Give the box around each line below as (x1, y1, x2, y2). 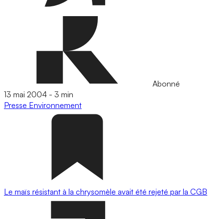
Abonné (151, 79, 180, 88)
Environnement (29, 100, 82, 110)
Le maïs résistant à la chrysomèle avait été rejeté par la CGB (4, 187, 207, 197)
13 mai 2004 (4, 89, 47, 99)
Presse (4, 100, 29, 110)
